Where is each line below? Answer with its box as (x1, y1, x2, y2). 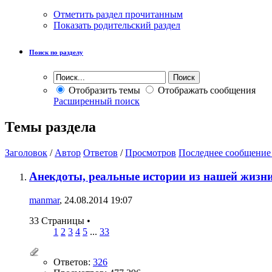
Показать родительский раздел (53, 20, 180, 31)
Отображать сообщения (155, 85, 256, 96)
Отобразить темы (66, 85, 140, 96)
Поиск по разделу (29, 49, 83, 56)
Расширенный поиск (53, 96, 140, 107)
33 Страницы (29, 215, 87, 226)
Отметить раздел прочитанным (53, 9, 183, 20)
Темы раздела (5, 119, 96, 135)
